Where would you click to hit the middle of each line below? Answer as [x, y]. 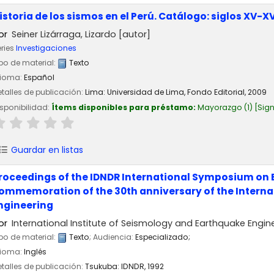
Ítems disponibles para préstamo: [124, 107]
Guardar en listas [46, 150]
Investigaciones [46, 48]
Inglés [35, 252]
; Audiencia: [112, 237]
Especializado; [163, 237]
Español [39, 78]
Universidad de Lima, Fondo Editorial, [177, 92]
